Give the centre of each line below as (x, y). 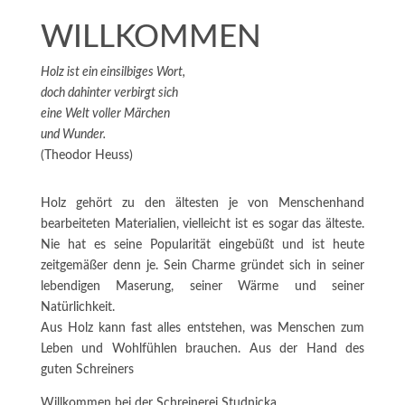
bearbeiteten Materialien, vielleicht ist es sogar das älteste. (202, 224)
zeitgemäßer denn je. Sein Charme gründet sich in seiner (202, 265)
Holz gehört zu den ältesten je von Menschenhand (202, 203)
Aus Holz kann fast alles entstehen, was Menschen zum (202, 328)
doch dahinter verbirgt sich (109, 93)
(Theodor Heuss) (86, 155)
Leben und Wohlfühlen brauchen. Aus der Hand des (202, 348)
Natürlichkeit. (77, 307)
